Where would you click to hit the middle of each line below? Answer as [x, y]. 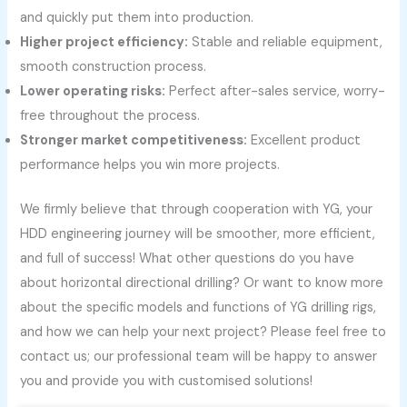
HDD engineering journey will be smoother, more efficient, [198, 234]
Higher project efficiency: [104, 43]
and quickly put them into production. [137, 18]
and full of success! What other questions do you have [188, 259]
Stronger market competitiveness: [134, 141]
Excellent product [304, 141]
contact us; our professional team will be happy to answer [199, 357]
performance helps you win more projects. [150, 165]
